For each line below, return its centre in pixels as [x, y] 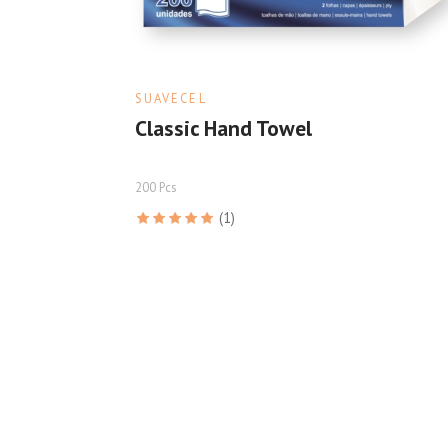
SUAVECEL [170, 97]
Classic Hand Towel [223, 127]
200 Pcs [155, 186]
